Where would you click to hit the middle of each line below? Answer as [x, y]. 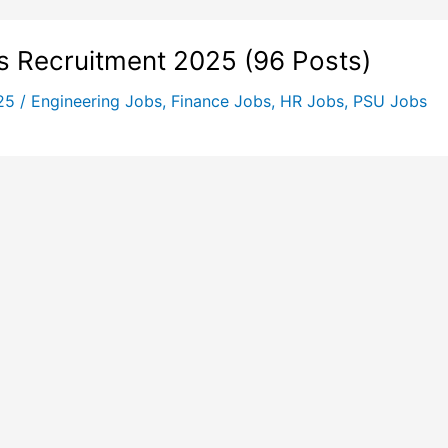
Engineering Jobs [96, 100]
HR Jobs [311, 100]
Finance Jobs [220, 100]
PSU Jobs [389, 100]
